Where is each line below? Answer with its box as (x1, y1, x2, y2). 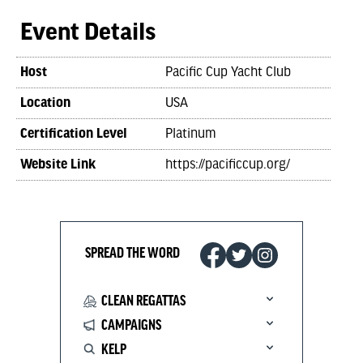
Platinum (165, 126, 216, 142)
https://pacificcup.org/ (165, 157, 290, 173)
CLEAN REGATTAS (101, 293, 186, 310)
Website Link (20, 157, 96, 173)
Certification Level (20, 126, 127, 142)
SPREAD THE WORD (85, 245, 180, 262)
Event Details (20, 20, 156, 46)
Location (20, 96, 70, 111)
